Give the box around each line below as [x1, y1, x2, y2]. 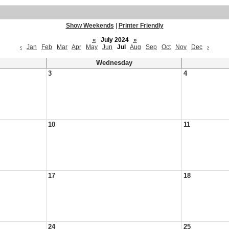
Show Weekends [65, 22, 114, 29]
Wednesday [96, 59, 132, 66]
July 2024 [97, 36, 132, 43]
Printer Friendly [118, 22, 164, 29]
